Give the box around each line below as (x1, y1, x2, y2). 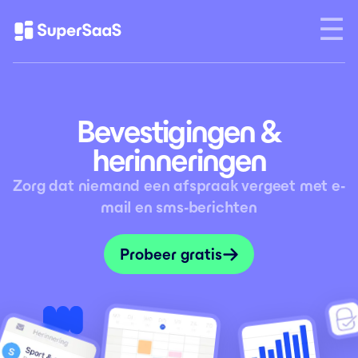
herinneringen (91, 143, 267, 177)
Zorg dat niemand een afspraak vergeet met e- (13, 177, 345, 194)
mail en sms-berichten (101, 198, 257, 216)
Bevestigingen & (76, 114, 282, 149)
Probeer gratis (119, 245, 222, 263)
